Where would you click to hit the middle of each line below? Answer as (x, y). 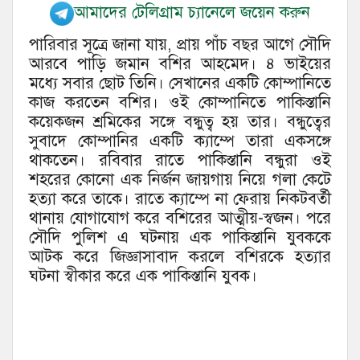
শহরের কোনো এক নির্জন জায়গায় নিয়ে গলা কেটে (180, 179)
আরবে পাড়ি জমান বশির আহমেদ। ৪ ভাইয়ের (180, 63)
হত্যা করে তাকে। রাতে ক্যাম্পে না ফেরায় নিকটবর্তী (180, 198)
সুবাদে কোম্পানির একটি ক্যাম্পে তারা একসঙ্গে (180, 141)
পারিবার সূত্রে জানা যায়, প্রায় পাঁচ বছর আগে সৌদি (180, 44)
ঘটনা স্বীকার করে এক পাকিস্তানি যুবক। (143, 276)
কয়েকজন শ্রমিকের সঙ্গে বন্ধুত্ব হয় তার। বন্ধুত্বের (180, 121)
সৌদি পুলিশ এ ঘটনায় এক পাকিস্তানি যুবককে (180, 237)
